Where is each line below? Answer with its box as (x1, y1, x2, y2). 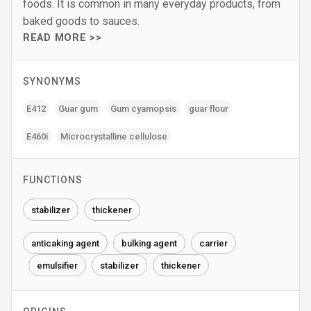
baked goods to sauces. (23, 15, 140, 28)
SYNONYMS (23, 76, 81, 87)
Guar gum (58, 103, 98, 114)
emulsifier (37, 260, 78, 271)
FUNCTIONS (23, 174, 83, 185)
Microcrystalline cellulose (60, 131, 167, 142)
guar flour (189, 103, 228, 114)
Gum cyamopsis (110, 103, 176, 114)
